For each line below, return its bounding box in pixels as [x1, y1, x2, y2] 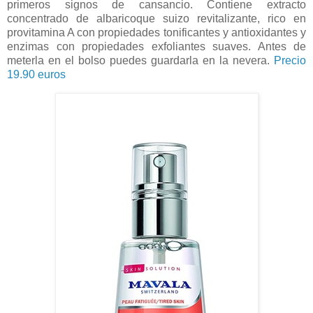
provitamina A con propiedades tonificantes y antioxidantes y [7, 27, 306, 38]
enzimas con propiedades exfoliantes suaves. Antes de [7, 41, 306, 52]
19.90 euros [7, 68, 68, 80]
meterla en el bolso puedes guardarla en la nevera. [7, 54, 274, 66]
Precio [274, 54, 306, 66]
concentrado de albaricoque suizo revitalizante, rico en [7, 13, 306, 24]
